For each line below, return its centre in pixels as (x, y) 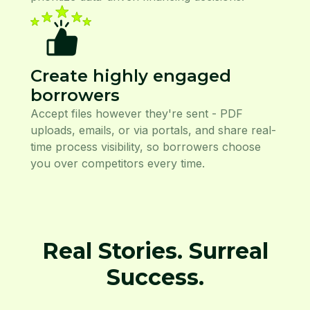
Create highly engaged (131, 75)
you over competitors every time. (118, 163)
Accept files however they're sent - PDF (137, 113)
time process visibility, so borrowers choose (146, 146)
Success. (155, 277)
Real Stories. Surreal (155, 250)
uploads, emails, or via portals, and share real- (153, 130)
